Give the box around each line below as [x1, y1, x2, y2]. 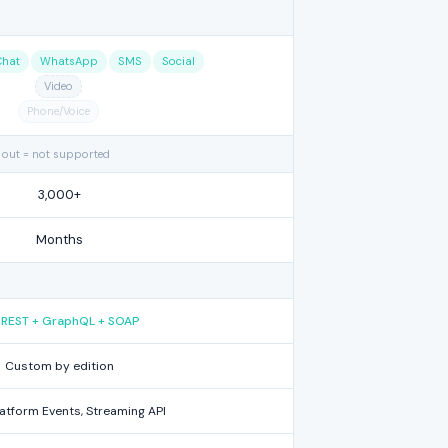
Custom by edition [5, 358, 114, 374]
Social [162, 54, 195, 68]
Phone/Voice [27, 104, 90, 118]
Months [36, 231, 83, 248]
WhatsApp [40, 54, 98, 68]
